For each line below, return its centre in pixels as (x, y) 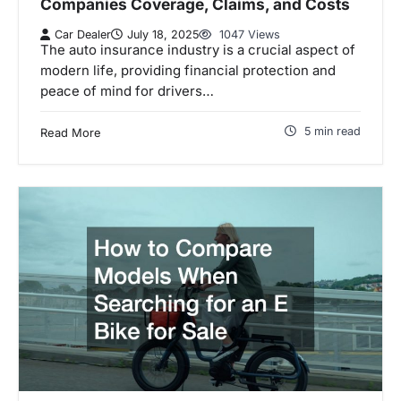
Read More (71, 133)
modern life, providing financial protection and (188, 71)
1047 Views (248, 35)
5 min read (333, 132)
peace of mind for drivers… (127, 92)
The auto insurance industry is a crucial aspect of (198, 51)
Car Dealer (83, 35)
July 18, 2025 (163, 35)
